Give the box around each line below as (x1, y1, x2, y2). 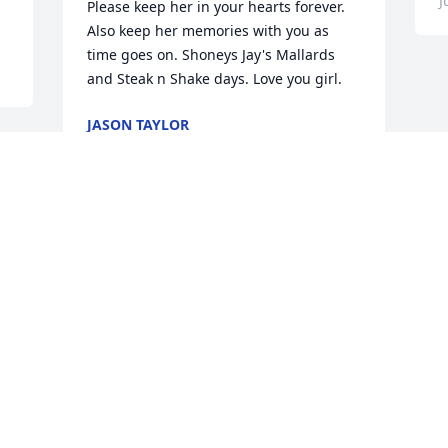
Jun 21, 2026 (87, 135, 170, 155)
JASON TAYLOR (87, 115, 190, 135)
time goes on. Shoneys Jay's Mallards (87, 45, 336, 65)
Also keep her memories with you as (87, 21, 330, 41)
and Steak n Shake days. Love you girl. (87, 69, 343, 89)
